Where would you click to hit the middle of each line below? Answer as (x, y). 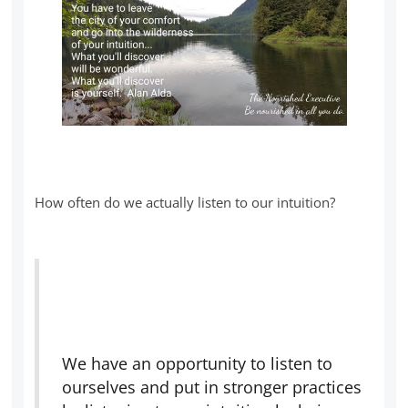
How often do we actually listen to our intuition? (185, 203)
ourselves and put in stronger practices (212, 388)
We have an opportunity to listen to (198, 364)
